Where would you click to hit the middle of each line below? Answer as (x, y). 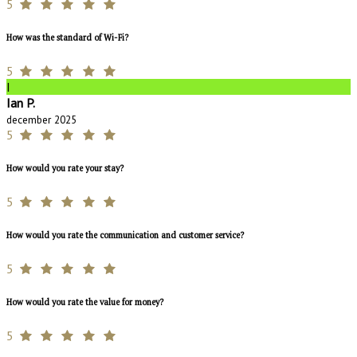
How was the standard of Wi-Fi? (67, 37)
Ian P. (21, 102)
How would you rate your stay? (65, 168)
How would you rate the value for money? (85, 302)
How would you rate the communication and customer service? (125, 235)
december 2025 (41, 119)
